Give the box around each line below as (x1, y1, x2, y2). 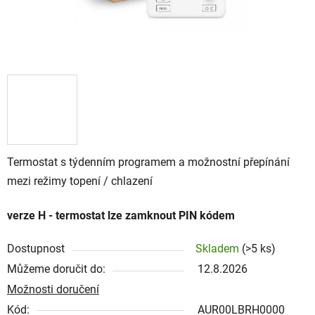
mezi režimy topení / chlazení (7, 174, 153, 188)
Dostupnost (7, 241, 65, 255)
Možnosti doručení (7, 282, 99, 296)
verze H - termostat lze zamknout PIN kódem (7, 208, 235, 222)
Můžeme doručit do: (7, 262, 105, 276)
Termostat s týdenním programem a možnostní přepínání (7, 155, 290, 169)
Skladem (195, 241, 242, 255)
